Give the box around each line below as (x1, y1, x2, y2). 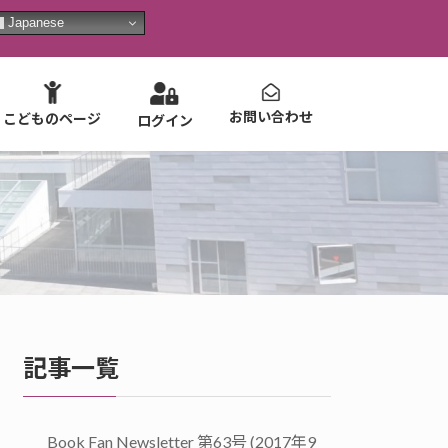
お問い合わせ (229, 108, 313, 126)
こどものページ (3, 109, 101, 127)
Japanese (4, 14, 64, 30)
